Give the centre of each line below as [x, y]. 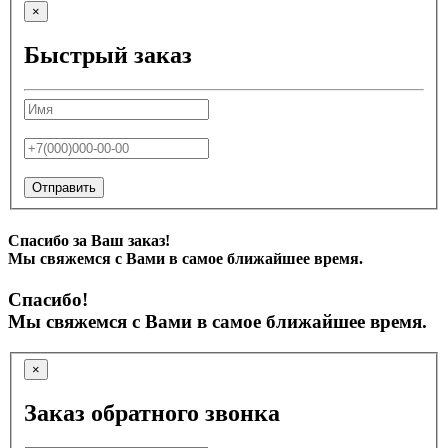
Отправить [64, 188]
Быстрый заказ [108, 55]
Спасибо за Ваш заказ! [89, 240]
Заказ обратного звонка [152, 413]
